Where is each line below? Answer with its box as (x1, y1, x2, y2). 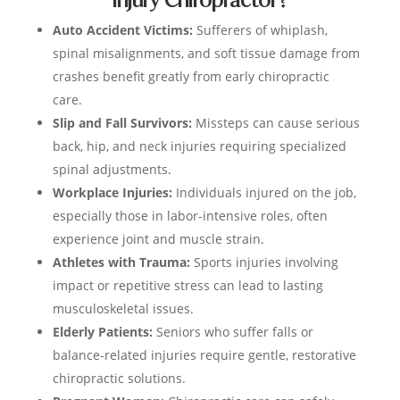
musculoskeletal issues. (52, 300, 194, 318)
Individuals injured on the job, (171, 184, 356, 202)
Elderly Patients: (52, 323, 153, 341)
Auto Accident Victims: (52, 21, 193, 39)
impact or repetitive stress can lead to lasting (52, 277, 323, 295)
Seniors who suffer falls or (152, 323, 313, 341)
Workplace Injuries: (52, 184, 172, 202)
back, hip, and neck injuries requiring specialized (52, 137, 346, 155)
